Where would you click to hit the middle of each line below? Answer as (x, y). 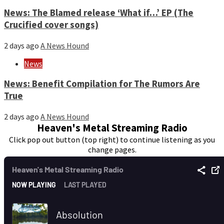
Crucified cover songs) (51, 25)
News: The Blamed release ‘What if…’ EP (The (99, 13)
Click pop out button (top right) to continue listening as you (112, 139)
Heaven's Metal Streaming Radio (112, 128)
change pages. (112, 149)
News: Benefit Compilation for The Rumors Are (102, 83)
